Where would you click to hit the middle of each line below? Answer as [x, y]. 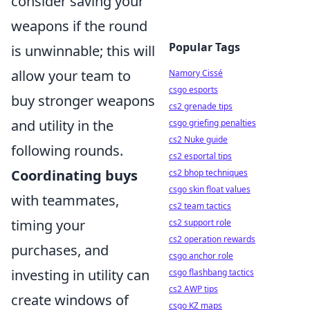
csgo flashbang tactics [211, 272]
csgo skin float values [210, 189]
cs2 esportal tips [200, 156]
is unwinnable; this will [83, 51]
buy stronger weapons [83, 101]
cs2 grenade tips [201, 106]
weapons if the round [79, 26]
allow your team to [71, 76]
